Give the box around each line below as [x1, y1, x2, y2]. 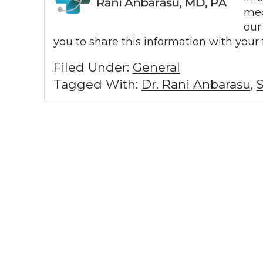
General [132, 59, 180, 75]
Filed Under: [53, 59, 133, 75]
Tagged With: [53, 76, 141, 92]
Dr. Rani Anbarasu [141, 76, 251, 92]
